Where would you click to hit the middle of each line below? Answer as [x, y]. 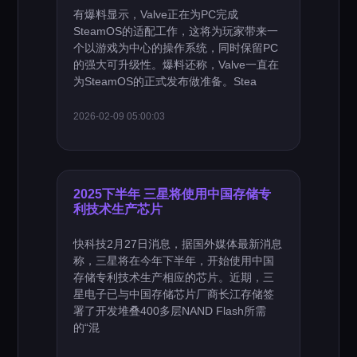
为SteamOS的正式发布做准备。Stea [165, 81]
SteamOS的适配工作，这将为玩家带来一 [176, 31]
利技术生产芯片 [118, 209]
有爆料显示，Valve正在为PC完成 [156, 14]
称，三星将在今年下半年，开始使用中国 [174, 261]
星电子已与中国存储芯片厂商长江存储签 [174, 294]
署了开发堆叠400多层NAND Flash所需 [170, 311]
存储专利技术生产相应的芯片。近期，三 [174, 277]
